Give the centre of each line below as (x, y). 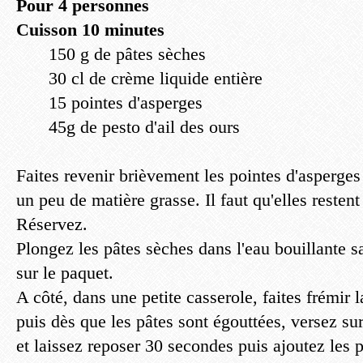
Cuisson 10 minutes (90, 30)
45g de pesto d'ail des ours (144, 127)
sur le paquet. (65, 273)
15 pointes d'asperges (126, 102)
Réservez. (52, 224)
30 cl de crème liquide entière (156, 78)
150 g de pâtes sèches (127, 54)
